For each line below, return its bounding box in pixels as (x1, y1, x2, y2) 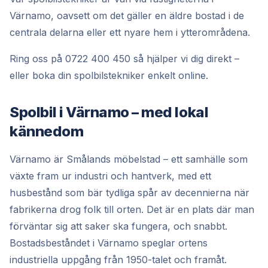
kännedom (10, 123, 84, 140)
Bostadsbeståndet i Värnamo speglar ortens (10, 237, 208, 249)
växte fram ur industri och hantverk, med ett (10, 170, 211, 182)
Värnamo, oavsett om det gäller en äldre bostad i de (10, 10, 244, 22)
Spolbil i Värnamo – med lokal (10, 103, 209, 121)
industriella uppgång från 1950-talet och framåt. (10, 254, 227, 266)
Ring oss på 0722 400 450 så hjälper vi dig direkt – (10, 53, 239, 65)
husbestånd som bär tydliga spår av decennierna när (10, 187, 249, 199)
